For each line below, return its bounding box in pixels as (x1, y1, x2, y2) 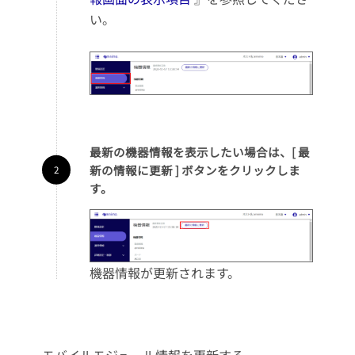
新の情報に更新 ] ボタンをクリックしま (89, 161, 300, 178)
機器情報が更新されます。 (89, 262, 240, 282)
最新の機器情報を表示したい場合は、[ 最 (89, 143, 310, 160)
